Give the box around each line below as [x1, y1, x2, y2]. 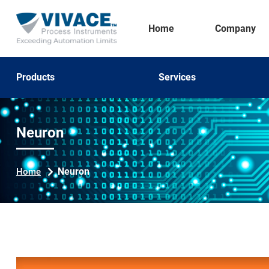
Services [159, 71, 196, 83]
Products [16, 71, 55, 83]
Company [214, 22, 256, 34]
